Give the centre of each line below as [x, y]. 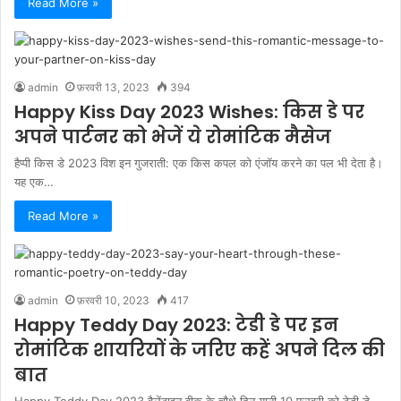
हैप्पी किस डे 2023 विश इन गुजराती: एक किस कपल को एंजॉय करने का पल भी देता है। [199, 163]
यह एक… [34, 182]
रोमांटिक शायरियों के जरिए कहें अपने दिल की [200, 350]
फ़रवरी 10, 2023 [113, 300]
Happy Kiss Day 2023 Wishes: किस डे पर [189, 112]
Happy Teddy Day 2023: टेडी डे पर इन [176, 325]
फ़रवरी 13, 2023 [113, 87]
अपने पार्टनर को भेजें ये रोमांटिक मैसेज [173, 137]
